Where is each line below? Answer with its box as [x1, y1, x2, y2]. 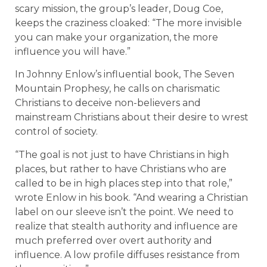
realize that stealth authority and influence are [15, 220, 238, 232]
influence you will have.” [15, 45, 131, 57]
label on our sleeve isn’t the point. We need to [15, 206, 234, 218]
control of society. [15, 126, 98, 138]
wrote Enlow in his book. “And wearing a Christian [15, 191, 248, 203]
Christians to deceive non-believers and [15, 97, 201, 109]
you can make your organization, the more [15, 31, 218, 43]
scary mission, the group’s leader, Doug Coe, [15, 2, 223, 14]
